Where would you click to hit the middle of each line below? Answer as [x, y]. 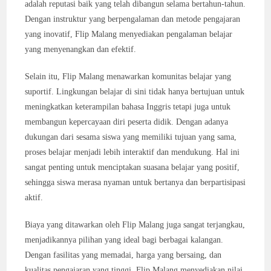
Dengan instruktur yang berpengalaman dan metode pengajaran [133, 19]
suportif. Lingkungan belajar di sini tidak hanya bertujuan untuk [135, 92]
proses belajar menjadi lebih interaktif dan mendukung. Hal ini [132, 152]
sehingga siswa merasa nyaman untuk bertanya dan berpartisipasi [135, 182]
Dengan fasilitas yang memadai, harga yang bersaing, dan [123, 255]
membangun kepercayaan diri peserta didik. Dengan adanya [127, 122]
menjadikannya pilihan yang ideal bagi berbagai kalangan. [124, 240]
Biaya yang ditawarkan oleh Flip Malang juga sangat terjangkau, [135, 225]
